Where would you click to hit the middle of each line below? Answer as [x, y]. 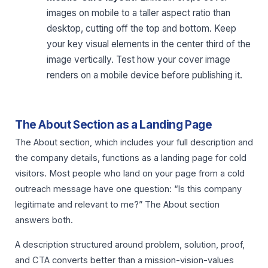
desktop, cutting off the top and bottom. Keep [142, 29]
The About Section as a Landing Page [114, 125]
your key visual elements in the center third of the [149, 44]
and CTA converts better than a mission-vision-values [124, 261]
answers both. [44, 220]
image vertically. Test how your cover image [139, 60]
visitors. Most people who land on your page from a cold [130, 174]
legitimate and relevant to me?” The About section [117, 205]
